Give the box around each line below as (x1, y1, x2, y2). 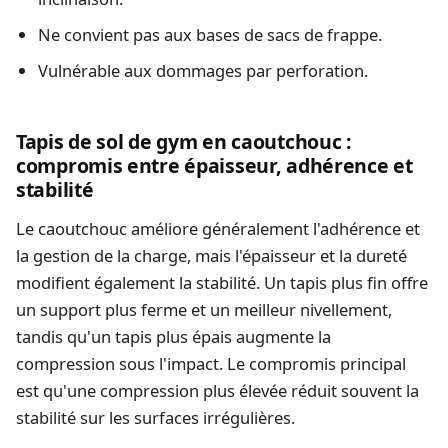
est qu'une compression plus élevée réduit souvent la (16, 379, 419, 403)
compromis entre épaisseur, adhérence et (16, 151, 413, 179)
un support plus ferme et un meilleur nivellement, (16, 298, 392, 322)
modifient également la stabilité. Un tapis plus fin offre (16, 271, 428, 295)
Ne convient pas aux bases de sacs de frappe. (37, 23, 382, 47)
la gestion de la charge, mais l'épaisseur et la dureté (16, 244, 407, 268)
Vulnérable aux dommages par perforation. (37, 58, 368, 82)
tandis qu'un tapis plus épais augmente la (16, 325, 331, 349)
